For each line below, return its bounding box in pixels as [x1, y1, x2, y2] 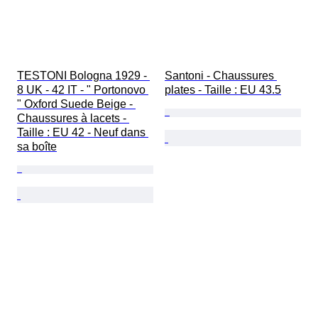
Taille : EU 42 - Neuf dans [17, 126, 148, 139]
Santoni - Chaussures [165, 70, 277, 82]
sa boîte [17, 141, 57, 153]
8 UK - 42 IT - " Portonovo [17, 84, 148, 97]
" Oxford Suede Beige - [17, 98, 136, 111]
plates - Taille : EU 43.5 [165, 84, 281, 97]
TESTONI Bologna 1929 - [17, 70, 150, 82]
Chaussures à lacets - [17, 112, 129, 125]
